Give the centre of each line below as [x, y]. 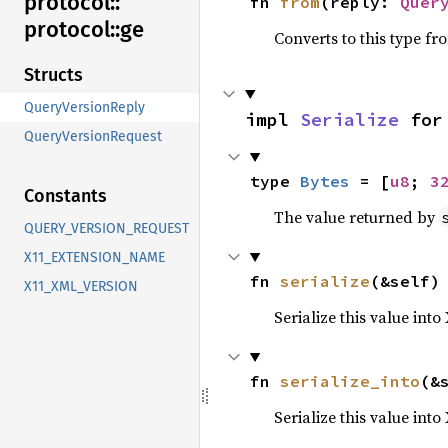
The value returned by [356, 216]
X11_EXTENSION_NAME [94, 258]
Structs [53, 75]
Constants [65, 196]
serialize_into [349, 380]
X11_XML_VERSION [81, 287]
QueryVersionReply [84, 108]
